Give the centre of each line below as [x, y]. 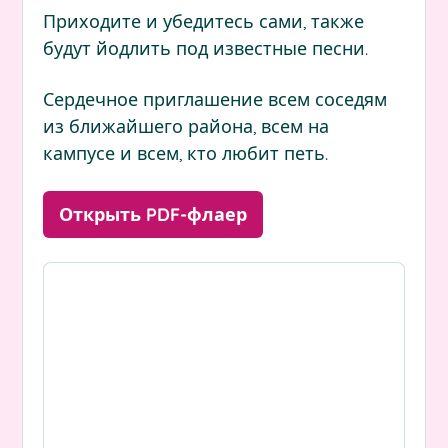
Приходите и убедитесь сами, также [204, 21]
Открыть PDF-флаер [153, 214]
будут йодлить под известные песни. [206, 48]
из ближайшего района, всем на [186, 126]
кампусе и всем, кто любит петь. [186, 153]
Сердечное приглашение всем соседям [215, 99]
